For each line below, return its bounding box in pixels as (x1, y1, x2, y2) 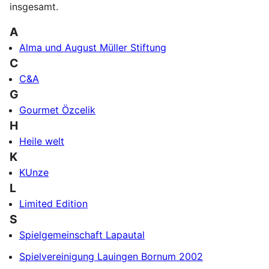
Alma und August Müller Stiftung (19, 41, 166, 53)
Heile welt (19, 135, 64, 147)
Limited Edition (19, 198, 88, 210)
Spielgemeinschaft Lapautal (19, 229, 145, 241)
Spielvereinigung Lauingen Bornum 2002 (19, 250, 203, 262)
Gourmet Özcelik (19, 104, 95, 116)
